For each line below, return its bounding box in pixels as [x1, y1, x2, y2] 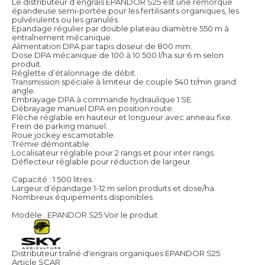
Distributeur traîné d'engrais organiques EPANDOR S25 [12, 248, 220, 258]
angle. [12, 86, 35, 96]
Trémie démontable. [12, 139, 91, 149]
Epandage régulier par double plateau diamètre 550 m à [12, 24, 229, 34]
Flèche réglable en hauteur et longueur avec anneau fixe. [12, 112, 232, 122]
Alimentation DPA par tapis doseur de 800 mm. [12, 41, 192, 51]
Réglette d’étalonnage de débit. [12, 68, 137, 78]
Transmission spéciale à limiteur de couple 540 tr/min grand [12, 77, 236, 87]
